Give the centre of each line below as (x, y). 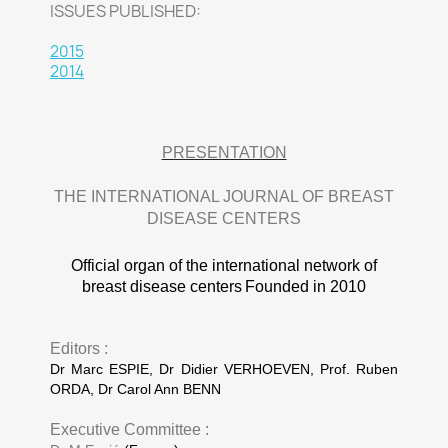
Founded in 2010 (305, 286)
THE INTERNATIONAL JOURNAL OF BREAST (224, 196)
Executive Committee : (129, 429)
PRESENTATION (224, 152)
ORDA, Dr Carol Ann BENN (135, 389)
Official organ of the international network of (224, 265)
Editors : (79, 348)
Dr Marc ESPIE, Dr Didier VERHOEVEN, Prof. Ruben (224, 369)
